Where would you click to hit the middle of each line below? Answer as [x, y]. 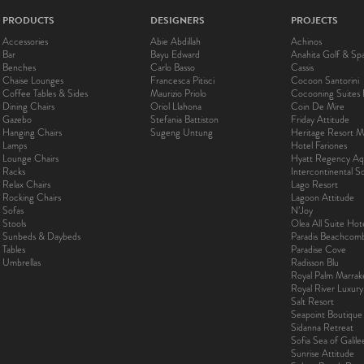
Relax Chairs [26, 184]
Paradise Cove [318, 249]
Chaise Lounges [33, 80]
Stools [14, 223]
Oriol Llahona [175, 106]
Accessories [25, 41]
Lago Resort [314, 184]
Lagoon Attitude [323, 197]
